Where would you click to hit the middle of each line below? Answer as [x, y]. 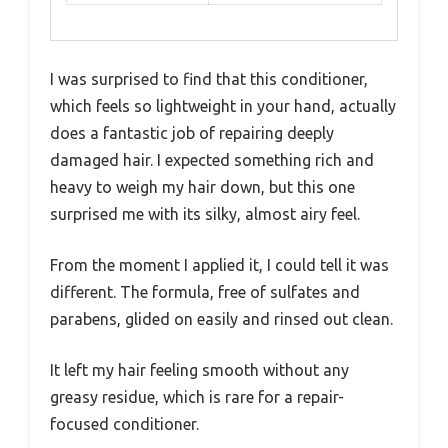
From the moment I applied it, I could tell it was [219, 264]
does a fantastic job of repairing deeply [192, 132]
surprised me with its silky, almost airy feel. [205, 213]
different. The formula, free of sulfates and [205, 291]
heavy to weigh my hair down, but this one [202, 186]
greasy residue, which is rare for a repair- [197, 396]
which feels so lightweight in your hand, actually [223, 105]
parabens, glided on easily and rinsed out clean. [221, 318]
